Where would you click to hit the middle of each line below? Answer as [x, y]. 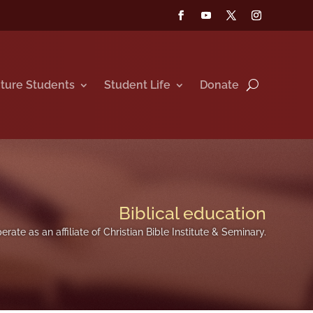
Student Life [137, 85]
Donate [219, 85]
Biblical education [192, 213]
